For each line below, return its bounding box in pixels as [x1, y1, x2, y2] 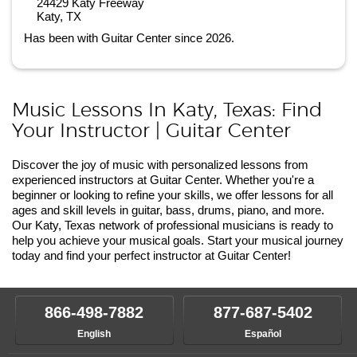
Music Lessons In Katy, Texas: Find [12, 101, 322, 120]
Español [244, 328, 281, 339]
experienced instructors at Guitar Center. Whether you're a [12, 173, 314, 186]
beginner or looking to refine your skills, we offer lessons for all [12, 188, 333, 202]
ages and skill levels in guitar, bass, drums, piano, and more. [12, 203, 324, 217]
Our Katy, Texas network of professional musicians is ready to [12, 218, 333, 232]
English [77, 328, 112, 339]
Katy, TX [37, 10, 81, 23]
